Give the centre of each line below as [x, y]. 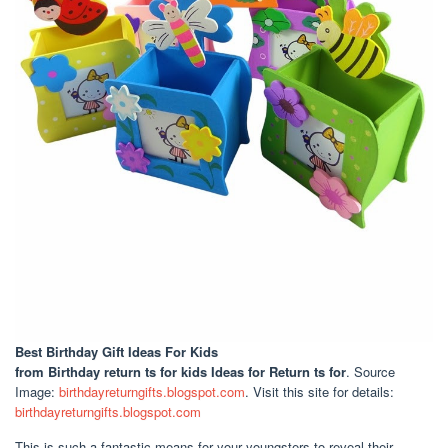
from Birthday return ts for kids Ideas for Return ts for [180, 371]
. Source [370, 371]
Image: [37, 391]
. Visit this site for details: [319, 391]
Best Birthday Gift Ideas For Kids [116, 351]
